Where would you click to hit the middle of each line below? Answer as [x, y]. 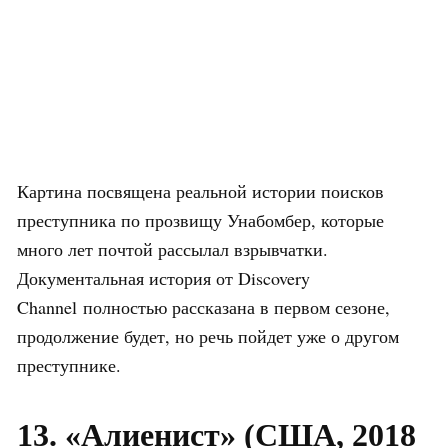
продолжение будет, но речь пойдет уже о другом [208, 335]
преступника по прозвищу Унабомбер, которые [200, 219]
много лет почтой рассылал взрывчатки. [172, 248]
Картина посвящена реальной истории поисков [200, 190]
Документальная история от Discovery [163, 277]
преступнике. [69, 364]
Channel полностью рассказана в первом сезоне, [203, 306]
